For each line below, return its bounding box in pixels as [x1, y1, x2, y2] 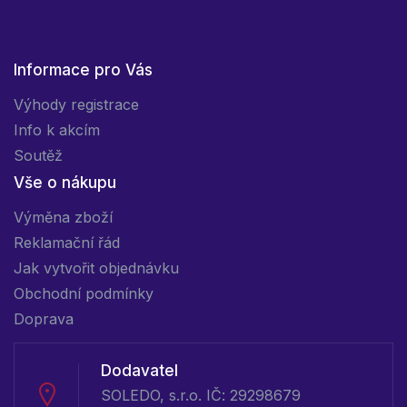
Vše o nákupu [14, 173, 116, 192]
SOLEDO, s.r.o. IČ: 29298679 [101, 385, 301, 404]
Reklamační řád [14, 233, 120, 252]
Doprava [14, 309, 74, 328]
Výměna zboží [14, 207, 113, 226]
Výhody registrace [14, 94, 139, 114]
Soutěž [14, 145, 63, 164]
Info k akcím [14, 120, 100, 139]
